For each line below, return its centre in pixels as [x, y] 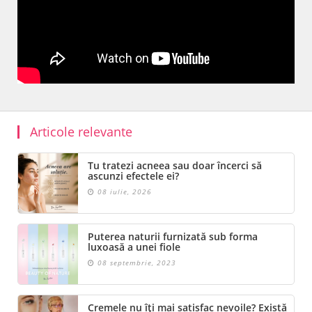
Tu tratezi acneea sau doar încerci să [175, 166]
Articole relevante [81, 132]
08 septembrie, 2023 [135, 263]
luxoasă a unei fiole [134, 247]
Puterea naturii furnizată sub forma [173, 237]
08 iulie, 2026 [123, 192]
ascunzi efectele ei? [133, 176]
